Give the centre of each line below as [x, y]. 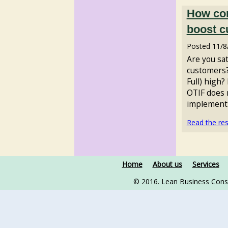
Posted [199, 46]
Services [206, 164]
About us [167, 164]
